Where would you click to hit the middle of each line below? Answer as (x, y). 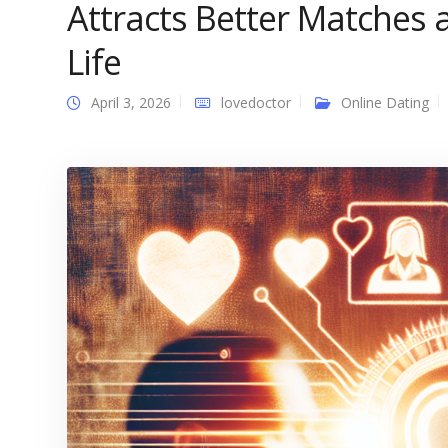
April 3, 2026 (131, 102)
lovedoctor (256, 102)
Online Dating (385, 102)
